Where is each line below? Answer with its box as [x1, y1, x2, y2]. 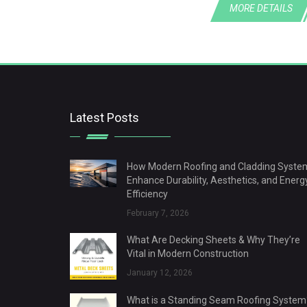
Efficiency [126, 188, 168, 200]
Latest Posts [70, 110, 139, 125]
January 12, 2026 [126, 268, 193, 278]
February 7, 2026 [126, 208, 189, 219]
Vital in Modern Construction [126, 248, 249, 260]
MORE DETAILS [230, 3, 293, 14]
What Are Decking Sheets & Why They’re [126, 234, 300, 246]
